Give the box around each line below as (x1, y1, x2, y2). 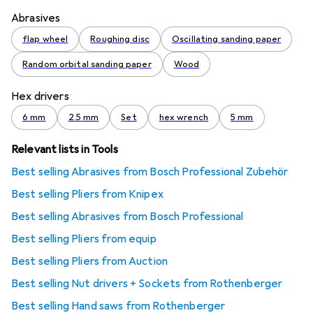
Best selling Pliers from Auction (11, 254, 168, 268)
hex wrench (159, 111, 209, 123)
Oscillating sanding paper (172, 33, 282, 45)
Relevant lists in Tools (11, 142, 118, 156)
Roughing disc (90, 33, 150, 45)
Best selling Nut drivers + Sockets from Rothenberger (11, 276, 283, 291)
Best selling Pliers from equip (11, 231, 156, 246)
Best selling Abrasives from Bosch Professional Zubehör (11, 164, 289, 179)
